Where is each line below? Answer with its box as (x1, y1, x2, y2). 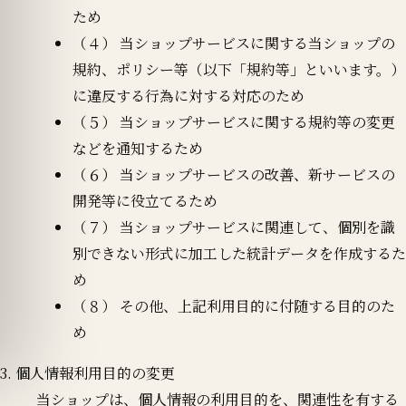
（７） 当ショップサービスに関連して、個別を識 (72, 216, 395, 237)
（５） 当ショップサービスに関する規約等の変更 (72, 111, 395, 132)
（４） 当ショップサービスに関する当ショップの (72, 32, 395, 53)
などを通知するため (72, 137, 203, 159)
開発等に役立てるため (72, 189, 217, 211)
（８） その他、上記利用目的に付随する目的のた (72, 295, 395, 316)
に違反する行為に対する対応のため (72, 84, 304, 106)
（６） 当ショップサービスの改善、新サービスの (72, 163, 395, 185)
